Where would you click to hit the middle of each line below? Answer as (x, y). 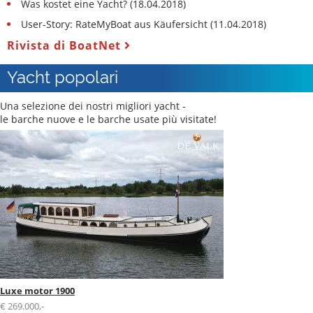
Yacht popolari (63, 75)
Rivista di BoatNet (66, 45)
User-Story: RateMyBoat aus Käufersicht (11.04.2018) (144, 24)
